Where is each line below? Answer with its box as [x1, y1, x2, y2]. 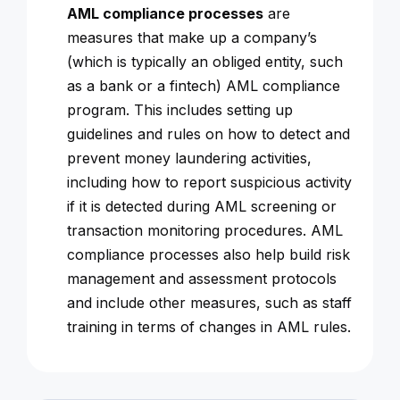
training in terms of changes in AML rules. [67, 318, 355, 337]
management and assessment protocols [67, 270, 337, 288]
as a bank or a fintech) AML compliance [67, 77, 340, 96]
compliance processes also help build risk [67, 246, 350, 264]
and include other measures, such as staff [67, 294, 352, 312]
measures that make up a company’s [67, 29, 317, 47]
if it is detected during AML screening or [67, 197, 337, 216]
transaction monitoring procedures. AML [67, 221, 343, 240]
